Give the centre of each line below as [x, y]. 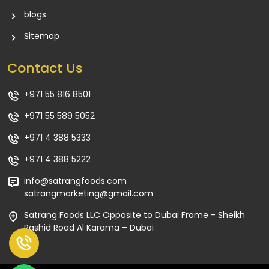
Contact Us [45, 68]
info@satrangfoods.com [75, 181]
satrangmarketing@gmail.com [89, 193]
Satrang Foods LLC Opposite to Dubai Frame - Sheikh [134, 215]
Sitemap [42, 36]
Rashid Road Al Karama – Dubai [89, 228]
